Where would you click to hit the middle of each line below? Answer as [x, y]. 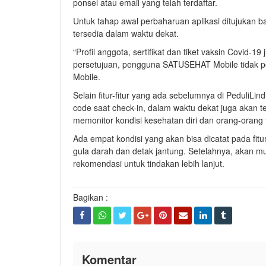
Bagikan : [91, 197]
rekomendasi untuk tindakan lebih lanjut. [149, 163]
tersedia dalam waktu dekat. [126, 33]
